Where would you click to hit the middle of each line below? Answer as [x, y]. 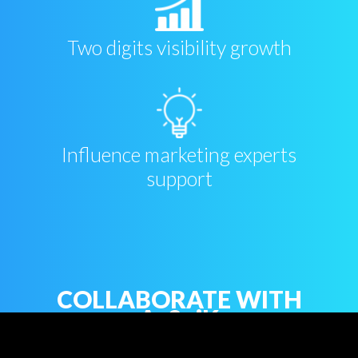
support [179, 179]
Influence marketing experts [179, 155]
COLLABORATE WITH [179, 299]
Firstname [174, 348]
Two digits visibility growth [179, 48]
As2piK [179, 318]
